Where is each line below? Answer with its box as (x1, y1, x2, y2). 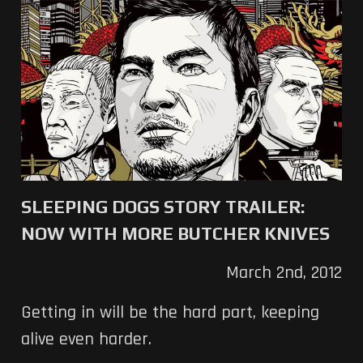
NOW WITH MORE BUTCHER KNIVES (20, 222, 330, 244)
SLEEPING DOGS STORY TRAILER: (20, 195, 305, 217)
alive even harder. (20, 327, 152, 351)
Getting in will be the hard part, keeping (20, 301, 319, 324)
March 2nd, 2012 (226, 261, 343, 284)
